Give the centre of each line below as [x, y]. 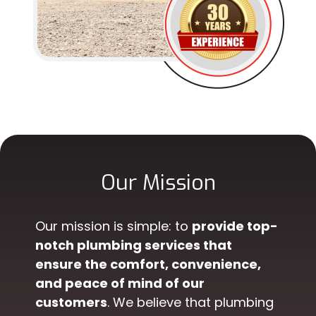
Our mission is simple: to [114, 226]
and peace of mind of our [120, 283]
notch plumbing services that [134, 245]
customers [71, 302]
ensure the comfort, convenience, [148, 264]
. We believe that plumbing [190, 302]
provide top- [235, 226]
